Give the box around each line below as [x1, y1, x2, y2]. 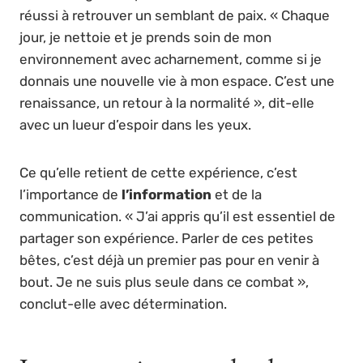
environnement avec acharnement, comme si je [19, 50, 322, 67]
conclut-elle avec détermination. [19, 295, 227, 312]
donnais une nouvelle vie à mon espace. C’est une [19, 72, 335, 89]
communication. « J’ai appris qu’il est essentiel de [19, 207, 335, 224]
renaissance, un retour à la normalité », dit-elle [19, 94, 314, 111]
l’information [122, 186, 211, 203]
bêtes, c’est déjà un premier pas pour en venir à [19, 251, 319, 268]
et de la [211, 186, 262, 203]
